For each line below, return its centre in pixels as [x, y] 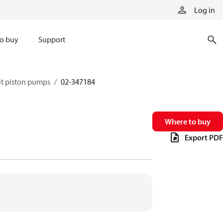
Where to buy [188, 121]
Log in [205, 10]
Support [52, 39]
